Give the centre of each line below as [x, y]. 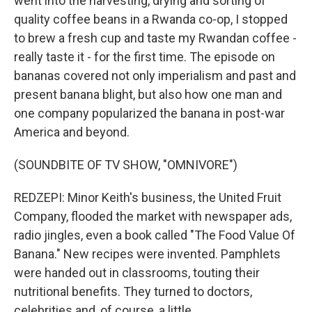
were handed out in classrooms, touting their [137, 273]
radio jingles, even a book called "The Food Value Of [155, 235]
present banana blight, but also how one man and [148, 94]
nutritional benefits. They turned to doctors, [133, 291]
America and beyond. [72, 132]
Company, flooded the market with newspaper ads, [153, 216]
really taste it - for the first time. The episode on [145, 57]
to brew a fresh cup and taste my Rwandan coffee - [155, 38]
